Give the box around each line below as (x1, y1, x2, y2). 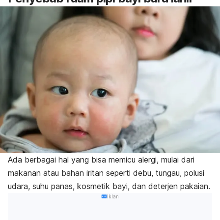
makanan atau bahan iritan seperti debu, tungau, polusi (8, 167, 204, 178)
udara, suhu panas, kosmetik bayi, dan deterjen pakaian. (8, 181, 210, 191)
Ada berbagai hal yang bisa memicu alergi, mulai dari (8, 154, 194, 165)
